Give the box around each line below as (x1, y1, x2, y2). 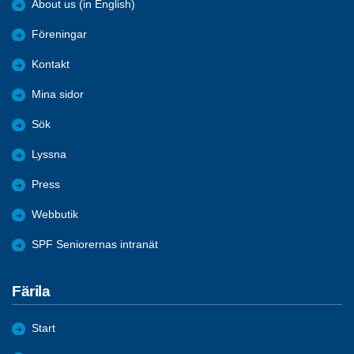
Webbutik (32, 208, 78, 220)
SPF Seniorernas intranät (32, 238, 158, 250)
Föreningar (32, 28, 87, 40)
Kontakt (32, 58, 70, 70)
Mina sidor (32, 88, 84, 100)
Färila (12, 282, 51, 299)
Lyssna (32, 148, 66, 160)
